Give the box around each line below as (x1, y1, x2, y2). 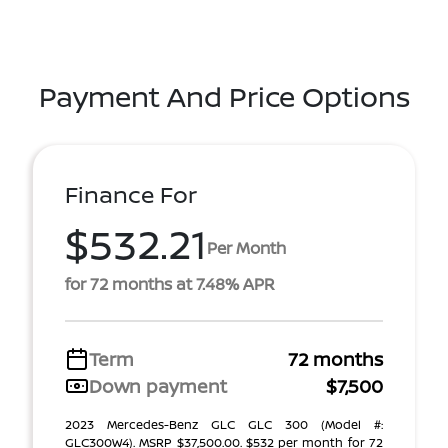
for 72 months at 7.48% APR (65, 272, 275, 295)
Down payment (89, 373, 227, 398)
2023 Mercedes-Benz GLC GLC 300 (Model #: (65, 415, 383, 433)
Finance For (65, 178, 197, 210)
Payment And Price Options (38, 76, 410, 115)
